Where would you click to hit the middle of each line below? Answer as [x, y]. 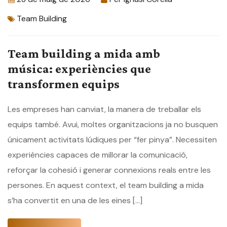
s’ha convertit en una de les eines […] [75, 200]
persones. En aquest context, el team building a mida [106, 185]
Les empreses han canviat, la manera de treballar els [104, 109]
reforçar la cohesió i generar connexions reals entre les [109, 170]
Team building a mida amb [84, 53]
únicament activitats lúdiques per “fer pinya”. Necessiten [112, 139]
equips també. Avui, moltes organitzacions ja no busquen [113, 124]
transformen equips [64, 84]
